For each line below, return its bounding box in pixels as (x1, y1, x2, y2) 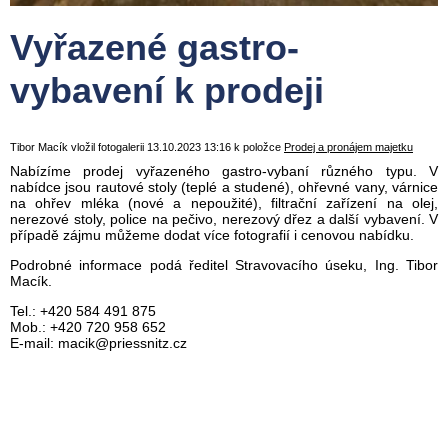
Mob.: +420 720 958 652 (10, 318, 166, 335)
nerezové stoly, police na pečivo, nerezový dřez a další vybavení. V (10, 210, 438, 227)
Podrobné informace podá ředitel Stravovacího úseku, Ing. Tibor (10, 256, 438, 273)
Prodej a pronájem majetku (284, 140, 413, 153)
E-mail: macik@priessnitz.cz (10, 334, 187, 351)
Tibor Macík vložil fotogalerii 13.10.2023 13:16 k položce (10, 140, 284, 153)
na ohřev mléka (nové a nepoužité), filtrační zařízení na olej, (10, 194, 438, 211)
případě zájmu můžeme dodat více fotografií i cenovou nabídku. (10, 226, 414, 243)
